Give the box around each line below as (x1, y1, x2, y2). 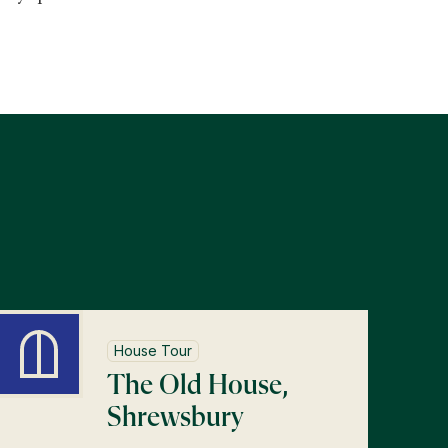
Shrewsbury (106, 403, 244, 432)
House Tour (113, 341, 192, 359)
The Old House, (106, 371, 288, 400)
